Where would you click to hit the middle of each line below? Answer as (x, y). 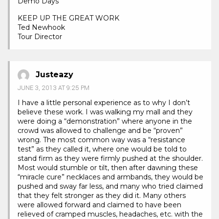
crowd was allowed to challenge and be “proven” (100, 130)
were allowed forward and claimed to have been (99, 205)
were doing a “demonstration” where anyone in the (105, 121)
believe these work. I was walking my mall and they (105, 112)
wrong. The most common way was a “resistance (101, 140)
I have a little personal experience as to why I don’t (104, 102)
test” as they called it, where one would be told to (102, 149)
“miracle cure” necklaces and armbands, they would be (110, 177)
